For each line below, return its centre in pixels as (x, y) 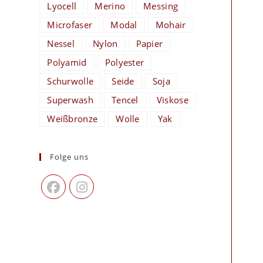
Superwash (70, 100)
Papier (149, 43)
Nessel (61, 43)
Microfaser (70, 25)
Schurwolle (70, 81)
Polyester (124, 62)
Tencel (125, 100)
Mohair (171, 25)
